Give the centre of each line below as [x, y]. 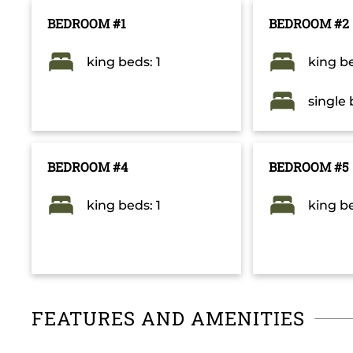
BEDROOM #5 [309, 167]
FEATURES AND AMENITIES [168, 319]
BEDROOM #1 [87, 24]
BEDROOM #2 [309, 24]
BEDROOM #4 [87, 167]
